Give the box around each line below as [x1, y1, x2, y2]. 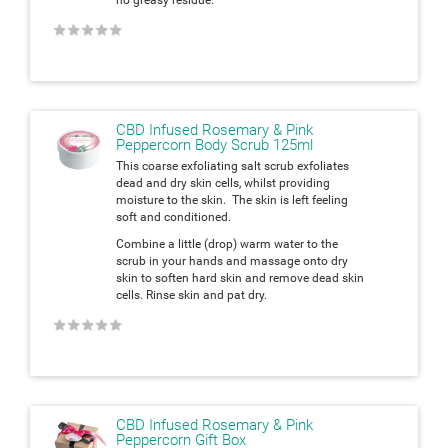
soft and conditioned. [116, 209, 231, 224]
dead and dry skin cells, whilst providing [116, 175, 330, 190]
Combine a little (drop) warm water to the [116, 236, 338, 251]
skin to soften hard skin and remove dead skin [116, 270, 364, 285]
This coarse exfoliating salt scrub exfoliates [116, 158, 349, 173]
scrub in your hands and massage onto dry [116, 253, 348, 268]
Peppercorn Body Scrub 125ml [116, 135, 313, 154]
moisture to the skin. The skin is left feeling [116, 192, 348, 207]
